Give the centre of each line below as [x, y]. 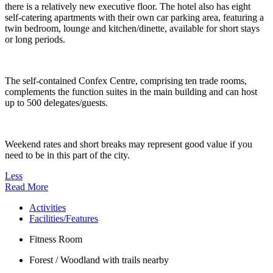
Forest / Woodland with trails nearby [99, 260]
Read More [27, 187]
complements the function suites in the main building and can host [131, 92]
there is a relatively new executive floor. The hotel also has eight [128, 7]
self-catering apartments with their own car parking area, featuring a [134, 18]
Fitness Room [56, 239]
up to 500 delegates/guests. [56, 103]
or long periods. [35, 40]
